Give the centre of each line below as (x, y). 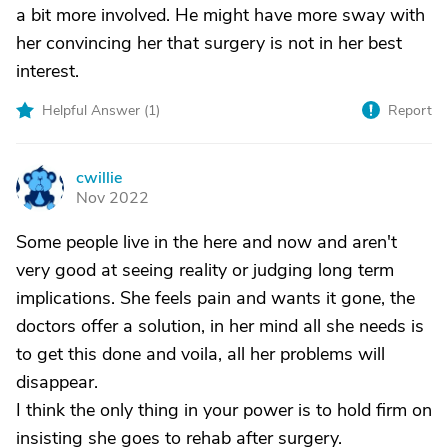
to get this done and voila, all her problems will (200, 354)
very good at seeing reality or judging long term (205, 270)
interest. (47, 71)
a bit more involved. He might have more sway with (220, 15)
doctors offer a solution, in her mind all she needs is (220, 326)
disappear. (57, 382)
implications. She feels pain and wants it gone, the (215, 298)
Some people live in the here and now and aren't (206, 242)
